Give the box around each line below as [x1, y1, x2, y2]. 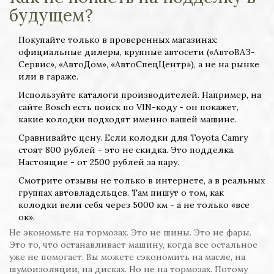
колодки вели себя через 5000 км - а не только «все [18, 199, 250, 211]
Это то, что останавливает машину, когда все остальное [9, 239, 257, 251]
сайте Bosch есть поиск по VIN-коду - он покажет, [18, 102, 239, 113]
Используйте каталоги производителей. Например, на [18, 89, 261, 101]
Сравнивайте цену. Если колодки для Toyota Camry [18, 132, 248, 144]
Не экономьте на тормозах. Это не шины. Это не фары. [9, 227, 251, 239]
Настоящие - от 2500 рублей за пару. [18, 157, 179, 168]
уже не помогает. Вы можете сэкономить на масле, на [9, 251, 245, 263]
